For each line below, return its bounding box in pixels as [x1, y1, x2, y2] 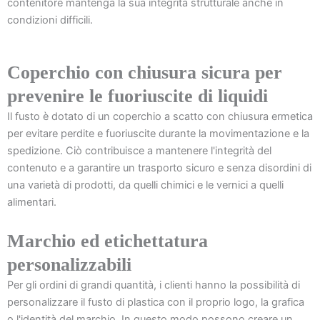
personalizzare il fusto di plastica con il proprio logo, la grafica [7, 295, 304, 309]
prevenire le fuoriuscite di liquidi [7, 86, 268, 107]
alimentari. [7, 196, 56, 209]
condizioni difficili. [7, 13, 93, 26]
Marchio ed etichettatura [7, 230, 208, 251]
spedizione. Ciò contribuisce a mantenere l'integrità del [7, 144, 271, 158]
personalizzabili [7, 254, 131, 275]
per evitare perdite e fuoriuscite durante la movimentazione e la [7, 127, 309, 141]
